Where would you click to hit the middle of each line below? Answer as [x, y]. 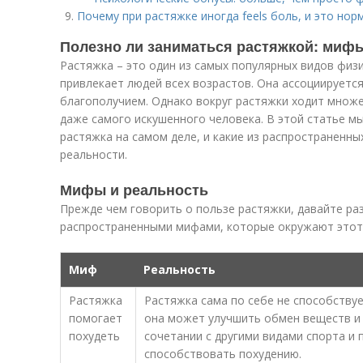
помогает [96, 318]
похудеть [94, 336]
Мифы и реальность [134, 190]
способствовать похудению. [223, 354]
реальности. [94, 154]
